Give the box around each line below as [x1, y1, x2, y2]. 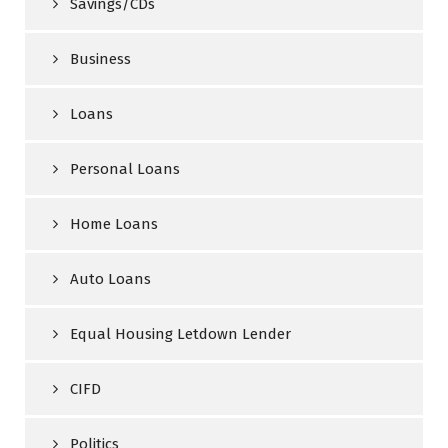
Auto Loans [70, 269, 151, 288]
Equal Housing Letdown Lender [70, 324, 291, 343]
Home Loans [70, 214, 158, 233]
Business [70, 49, 131, 68]
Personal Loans [70, 159, 180, 178]
